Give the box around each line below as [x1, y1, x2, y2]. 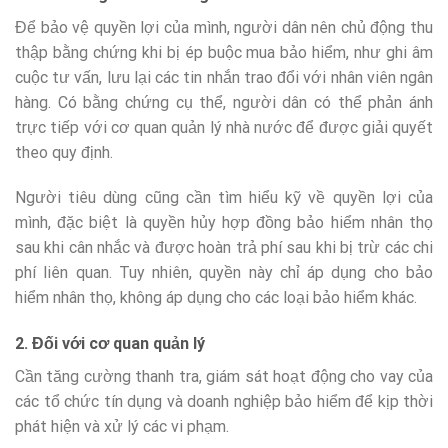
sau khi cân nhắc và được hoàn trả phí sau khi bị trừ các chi [15, 238, 433, 258]
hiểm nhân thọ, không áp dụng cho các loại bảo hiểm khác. [15, 288, 417, 308]
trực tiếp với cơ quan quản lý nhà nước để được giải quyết [15, 117, 433, 137]
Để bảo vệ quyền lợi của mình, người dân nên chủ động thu [15, 17, 433, 37]
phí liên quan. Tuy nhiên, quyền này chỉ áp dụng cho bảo [15, 263, 433, 283]
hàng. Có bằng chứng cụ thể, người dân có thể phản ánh [15, 92, 433, 112]
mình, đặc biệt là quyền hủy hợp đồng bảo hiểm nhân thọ [15, 213, 433, 233]
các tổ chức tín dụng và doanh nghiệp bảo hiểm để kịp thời [15, 392, 433, 412]
